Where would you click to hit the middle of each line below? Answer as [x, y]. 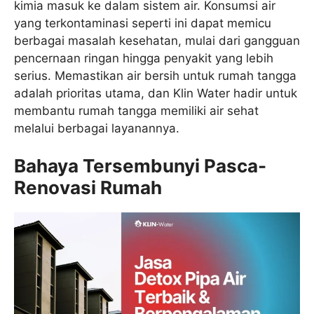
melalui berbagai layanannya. [97, 128]
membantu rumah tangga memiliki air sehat [136, 110]
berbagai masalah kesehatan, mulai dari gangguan [157, 40]
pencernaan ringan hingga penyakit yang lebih [144, 58]
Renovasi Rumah [88, 188]
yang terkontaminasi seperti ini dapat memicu [143, 23]
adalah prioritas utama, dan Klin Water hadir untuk [156, 93]
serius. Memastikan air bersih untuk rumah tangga [155, 75]
